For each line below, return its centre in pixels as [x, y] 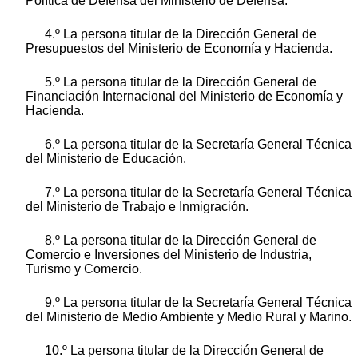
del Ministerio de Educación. [106, 158]
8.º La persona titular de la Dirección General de [181, 240]
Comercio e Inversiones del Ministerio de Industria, [169, 254]
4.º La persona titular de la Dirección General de [181, 34]
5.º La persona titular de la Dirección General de [181, 82]
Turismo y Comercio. [84, 268]
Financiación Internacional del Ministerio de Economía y [184, 96]
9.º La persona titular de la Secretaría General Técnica [198, 302]
